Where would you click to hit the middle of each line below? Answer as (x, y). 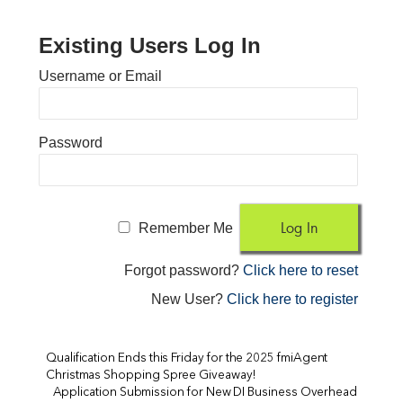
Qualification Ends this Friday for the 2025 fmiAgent (187, 359)
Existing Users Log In (149, 45)
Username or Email (100, 76)
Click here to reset (301, 270)
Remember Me (186, 228)
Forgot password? (184, 270)
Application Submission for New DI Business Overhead (205, 393)
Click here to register (293, 299)
